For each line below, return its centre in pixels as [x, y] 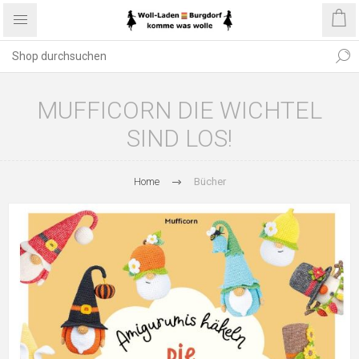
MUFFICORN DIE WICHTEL [179, 110]
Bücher [210, 182]
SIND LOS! [179, 138]
